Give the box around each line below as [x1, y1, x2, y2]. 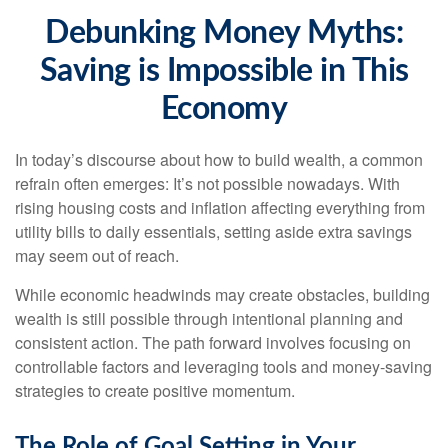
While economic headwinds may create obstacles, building [15, 283, 430, 306]
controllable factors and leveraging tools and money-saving [15, 355, 432, 378]
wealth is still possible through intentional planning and [15, 307, 403, 330]
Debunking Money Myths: [45, 17, 403, 49]
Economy [160, 93, 288, 125]
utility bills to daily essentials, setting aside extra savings [15, 220, 412, 243]
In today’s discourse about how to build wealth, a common [15, 148, 423, 171]
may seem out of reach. [15, 244, 179, 267]
